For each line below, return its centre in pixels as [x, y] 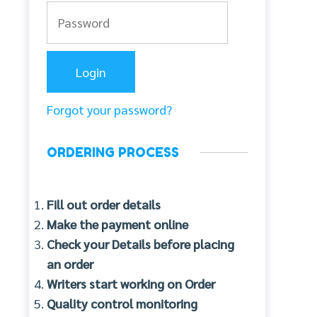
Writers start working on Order [131, 283]
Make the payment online [117, 224]
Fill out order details [104, 204]
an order [71, 263]
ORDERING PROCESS [113, 152]
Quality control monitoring [123, 303]
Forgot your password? [109, 109]
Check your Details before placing [140, 243]
